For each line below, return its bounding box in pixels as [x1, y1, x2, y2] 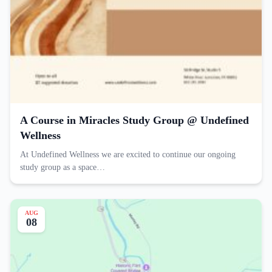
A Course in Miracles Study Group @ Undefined [20, 114, 249, 126]
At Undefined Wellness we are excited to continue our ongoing [20, 149, 236, 159]
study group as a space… [20, 162, 105, 172]
